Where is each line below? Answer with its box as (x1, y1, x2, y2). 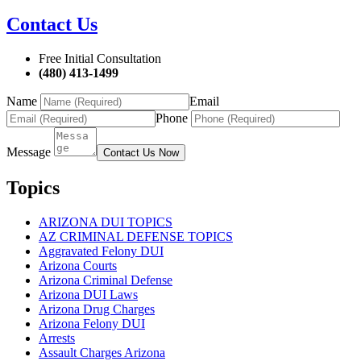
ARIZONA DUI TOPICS (39, 214, 172, 229)
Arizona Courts (39, 258, 117, 272)
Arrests (39, 330, 75, 345)
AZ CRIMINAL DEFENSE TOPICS (39, 229, 233, 243)
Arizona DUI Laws (39, 287, 138, 301)
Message (6, 144, 51, 159)
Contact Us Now (103, 146, 179, 159)
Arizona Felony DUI (39, 316, 145, 330)
